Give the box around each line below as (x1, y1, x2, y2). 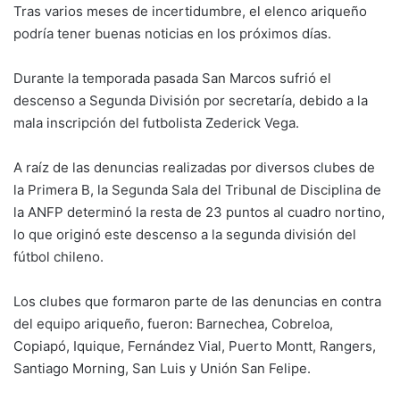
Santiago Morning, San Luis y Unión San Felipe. (13, 359, 311, 377)
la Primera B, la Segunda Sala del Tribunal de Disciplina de (13, 180, 381, 198)
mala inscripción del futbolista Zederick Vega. (13, 113, 303, 131)
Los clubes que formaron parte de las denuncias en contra (13, 292, 381, 310)
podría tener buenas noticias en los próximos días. (13, 24, 331, 42)
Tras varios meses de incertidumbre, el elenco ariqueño (13, 2, 367, 20)
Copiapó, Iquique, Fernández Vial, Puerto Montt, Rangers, (13, 337, 376, 354)
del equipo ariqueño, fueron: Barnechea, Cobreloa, (13, 314, 333, 332)
